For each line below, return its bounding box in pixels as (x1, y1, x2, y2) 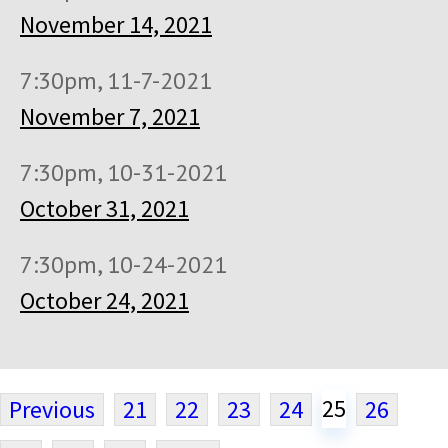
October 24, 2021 (20, 285, 189, 316)
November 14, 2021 (20, 9, 212, 40)
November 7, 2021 (20, 101, 200, 132)
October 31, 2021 (20, 193, 189, 224)
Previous (9, 394, 95, 425)
